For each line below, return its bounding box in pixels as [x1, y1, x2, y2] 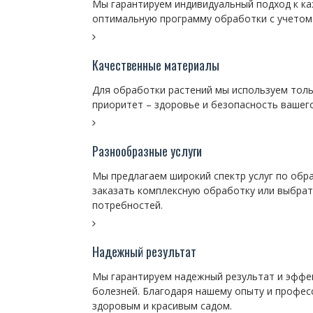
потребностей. [92, 198, 163, 212]
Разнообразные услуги [92, 142, 202, 160]
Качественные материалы [92, 56, 219, 74]
